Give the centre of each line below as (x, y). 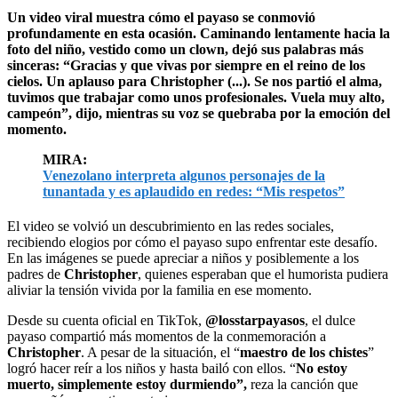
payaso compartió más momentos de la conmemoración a (167, 336)
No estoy (322, 368)
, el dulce (330, 320)
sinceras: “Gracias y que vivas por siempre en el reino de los (186, 65)
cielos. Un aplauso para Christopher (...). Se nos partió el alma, (195, 81)
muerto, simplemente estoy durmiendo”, (127, 384)
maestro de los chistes (304, 352)
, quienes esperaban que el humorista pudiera (263, 274)
